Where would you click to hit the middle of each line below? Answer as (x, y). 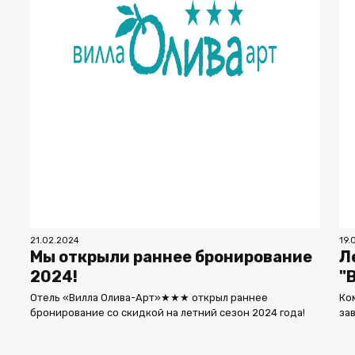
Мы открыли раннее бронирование (171, 256)
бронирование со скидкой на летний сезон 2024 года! (168, 312)
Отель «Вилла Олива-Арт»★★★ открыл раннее (149, 297)
